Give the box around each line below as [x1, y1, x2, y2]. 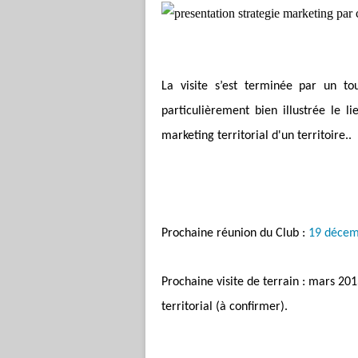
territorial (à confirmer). [161, 300, 288, 313]
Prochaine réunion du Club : [161, 227, 308, 240]
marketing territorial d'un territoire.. [161, 129, 352, 142]
